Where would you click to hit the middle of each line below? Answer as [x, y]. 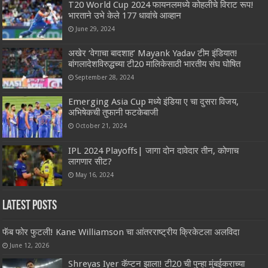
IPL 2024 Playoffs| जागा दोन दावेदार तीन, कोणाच [154, 150]
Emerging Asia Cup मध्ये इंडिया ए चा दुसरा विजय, [154, 102]
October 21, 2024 [101, 126]
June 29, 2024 [95, 29]
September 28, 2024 [105, 77]
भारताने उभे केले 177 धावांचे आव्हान [125, 16]
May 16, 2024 [95, 174]
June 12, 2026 [30, 245]
